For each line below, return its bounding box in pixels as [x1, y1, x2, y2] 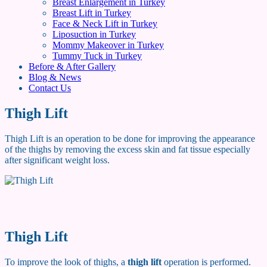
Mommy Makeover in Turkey [52, 40, 164, 50]
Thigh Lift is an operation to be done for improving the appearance [5, 133, 255, 144]
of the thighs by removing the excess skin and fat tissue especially [5, 144, 250, 154]
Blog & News [29, 72, 81, 82]
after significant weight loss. [5, 154, 110, 165]
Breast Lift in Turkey [52, 8, 131, 18]
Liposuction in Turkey [52, 29, 136, 39]
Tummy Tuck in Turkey [52, 51, 142, 61]
